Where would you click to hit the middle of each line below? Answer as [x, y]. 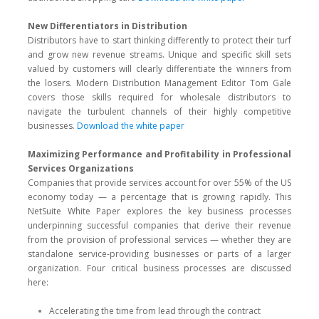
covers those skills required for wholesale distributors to [159, 97]
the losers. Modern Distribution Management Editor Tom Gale [159, 83]
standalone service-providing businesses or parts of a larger [159, 254]
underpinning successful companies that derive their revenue [159, 225]
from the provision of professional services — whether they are [159, 240]
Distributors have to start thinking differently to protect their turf [159, 40]
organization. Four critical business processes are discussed [159, 268]
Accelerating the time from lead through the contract [155, 311]
